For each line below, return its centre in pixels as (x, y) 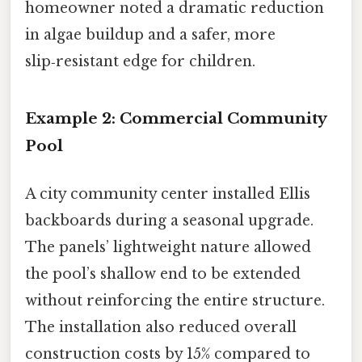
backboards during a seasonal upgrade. (169, 221)
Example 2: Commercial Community (176, 118)
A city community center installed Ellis (168, 194)
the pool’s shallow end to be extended (163, 274)
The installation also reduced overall (161, 328)
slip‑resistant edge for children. (140, 62)
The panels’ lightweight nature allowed (168, 248)
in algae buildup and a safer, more (150, 35)
